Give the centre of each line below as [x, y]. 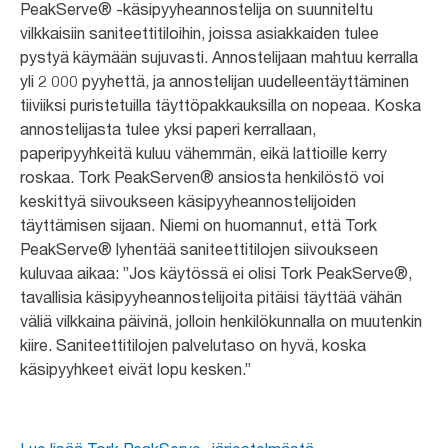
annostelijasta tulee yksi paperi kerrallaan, [168, 128]
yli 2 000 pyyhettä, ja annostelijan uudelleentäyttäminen [214, 80]
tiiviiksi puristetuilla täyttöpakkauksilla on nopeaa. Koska [220, 104]
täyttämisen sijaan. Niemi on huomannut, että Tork [198, 224]
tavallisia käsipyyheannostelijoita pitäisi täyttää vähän [211, 296]
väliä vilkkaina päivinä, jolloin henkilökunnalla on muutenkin [221, 320]
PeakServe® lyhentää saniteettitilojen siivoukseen [199, 248]
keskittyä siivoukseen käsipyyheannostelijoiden [188, 200]
